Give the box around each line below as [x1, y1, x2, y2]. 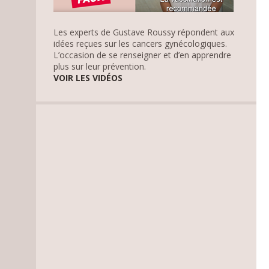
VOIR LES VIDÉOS [53, 71, 123, 83]
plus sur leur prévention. [53, 60, 147, 72]
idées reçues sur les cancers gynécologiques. [53, 37, 228, 49]
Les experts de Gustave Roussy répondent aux [53, 26, 235, 38]
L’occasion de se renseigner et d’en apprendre [53, 49, 232, 61]
